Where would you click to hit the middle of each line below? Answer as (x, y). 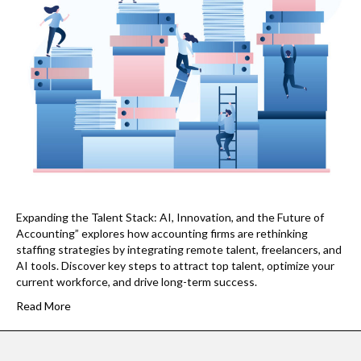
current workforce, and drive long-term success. (137, 282)
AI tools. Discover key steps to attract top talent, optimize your (175, 266)
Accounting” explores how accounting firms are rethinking (162, 233)
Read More (44, 306)
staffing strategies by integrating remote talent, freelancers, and (179, 249)
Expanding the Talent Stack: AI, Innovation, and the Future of (170, 217)
